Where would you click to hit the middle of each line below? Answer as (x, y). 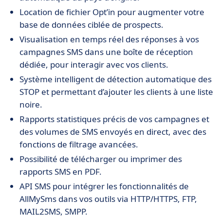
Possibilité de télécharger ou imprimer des (101, 159)
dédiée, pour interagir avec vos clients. (94, 64)
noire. (31, 104)
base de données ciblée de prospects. (91, 25)
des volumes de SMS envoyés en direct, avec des (113, 132)
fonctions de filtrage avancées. (79, 144)
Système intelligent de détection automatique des (116, 79)
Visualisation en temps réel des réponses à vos (109, 39)
